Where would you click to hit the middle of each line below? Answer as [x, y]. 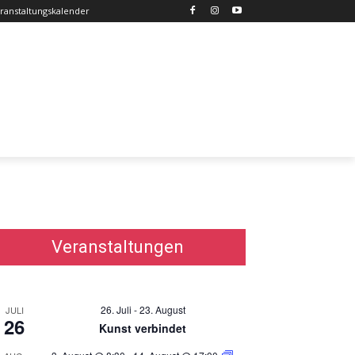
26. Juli [116, 309]
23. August [162, 309]
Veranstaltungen [117, 247]
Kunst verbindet [143, 328]
